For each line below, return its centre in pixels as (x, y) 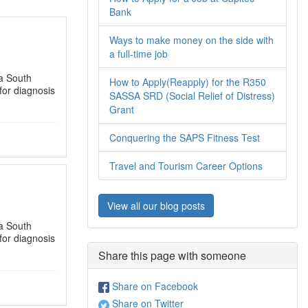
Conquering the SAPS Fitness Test (185, 137)
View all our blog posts (156, 206)
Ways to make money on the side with (191, 40)
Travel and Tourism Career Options (186, 166)
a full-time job (139, 54)
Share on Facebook (154, 286)
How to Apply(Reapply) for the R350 (188, 82)
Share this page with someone (172, 255)
